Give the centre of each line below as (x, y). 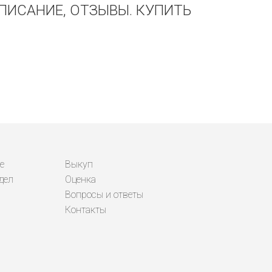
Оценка (80, 179)
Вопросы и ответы (104, 195)
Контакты (86, 210)
